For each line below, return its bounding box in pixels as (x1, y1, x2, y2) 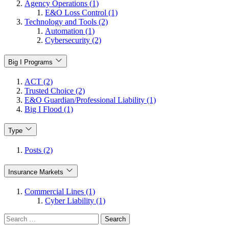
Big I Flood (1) (25, 104, 73, 113)
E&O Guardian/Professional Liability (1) (25, 95, 156, 104)
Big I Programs (8, 58, 53, 66)
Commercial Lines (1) (25, 187, 95, 196)
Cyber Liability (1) (45, 196, 105, 205)
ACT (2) (25, 77, 53, 86)
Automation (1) (45, 27, 95, 36)
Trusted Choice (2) (25, 86, 85, 95)
